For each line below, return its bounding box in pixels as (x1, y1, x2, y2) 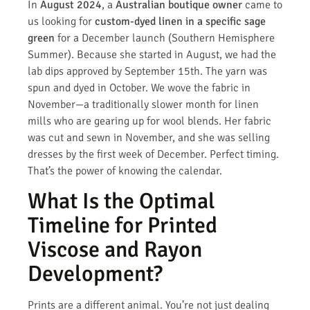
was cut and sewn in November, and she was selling (28, 130, 270, 145)
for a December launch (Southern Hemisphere (55, 30, 275, 45)
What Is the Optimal (28, 188, 215, 215)
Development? (28, 260, 163, 288)
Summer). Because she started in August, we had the (28, 47, 276, 62)
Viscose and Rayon (28, 236, 202, 264)
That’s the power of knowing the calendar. (28, 163, 222, 178)
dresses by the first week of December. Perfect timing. (28, 147, 279, 161)
